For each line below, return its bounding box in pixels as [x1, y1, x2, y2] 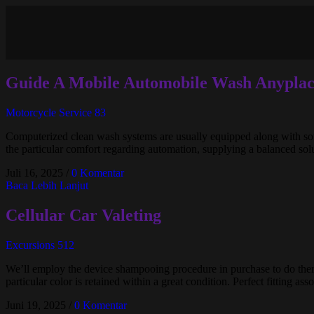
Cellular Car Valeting [6, 205, 161, 224]
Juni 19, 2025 [6, 299, 66, 311]
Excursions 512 [6, 238, 74, 251]
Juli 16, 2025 [6, 166, 63, 179]
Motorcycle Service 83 [6, 106, 106, 118]
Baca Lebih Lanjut [6, 179, 88, 191]
